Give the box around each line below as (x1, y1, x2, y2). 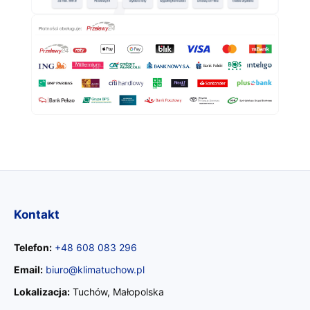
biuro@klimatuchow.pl (46, 264, 145, 276)
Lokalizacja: (14, 286, 70, 298)
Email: (14, 264, 43, 276)
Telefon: (14, 241, 52, 254)
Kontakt (14, 208, 60, 222)
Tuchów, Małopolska (70, 286, 164, 298)
